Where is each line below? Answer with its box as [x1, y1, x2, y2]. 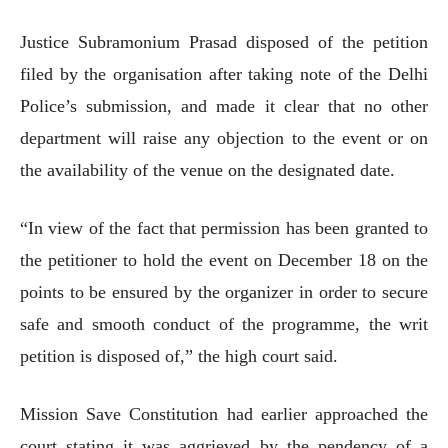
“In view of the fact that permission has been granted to [20, 217, 428, 238]
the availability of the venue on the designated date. [20, 159, 395, 180]
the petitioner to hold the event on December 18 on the [20, 249, 428, 270]
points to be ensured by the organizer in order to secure [20, 281, 428, 302]
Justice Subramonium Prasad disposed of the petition [20, 31, 428, 52]
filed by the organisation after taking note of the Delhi [20, 63, 428, 84]
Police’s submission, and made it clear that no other [20, 95, 428, 116]
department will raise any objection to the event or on [20, 127, 428, 148]
